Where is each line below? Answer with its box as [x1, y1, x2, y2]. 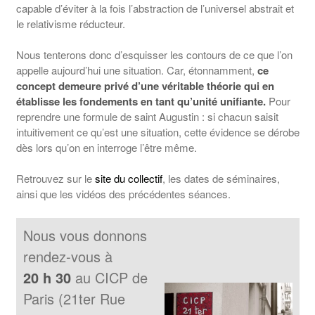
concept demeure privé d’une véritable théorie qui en [15, 78, 274, 94]
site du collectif [94, 171, 162, 186]
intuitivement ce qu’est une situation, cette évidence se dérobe [15, 124, 300, 140]
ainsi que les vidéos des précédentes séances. [15, 186, 231, 202]
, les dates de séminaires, [162, 171, 280, 186]
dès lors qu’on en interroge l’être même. [15, 140, 197, 155]
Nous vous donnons [22, 224, 147, 245]
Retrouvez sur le [15, 171, 95, 186]
